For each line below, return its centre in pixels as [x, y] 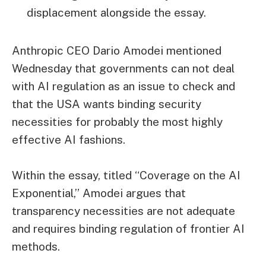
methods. [36, 246]
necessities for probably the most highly [117, 122]
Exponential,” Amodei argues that [99, 193]
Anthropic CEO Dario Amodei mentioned [117, 51]
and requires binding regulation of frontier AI [128, 228]
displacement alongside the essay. [116, 13]
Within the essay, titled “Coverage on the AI [126, 175]
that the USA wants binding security [107, 104]
